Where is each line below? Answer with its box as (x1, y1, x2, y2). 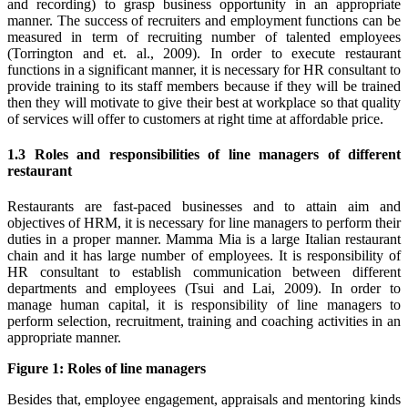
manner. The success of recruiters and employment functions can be (7, 12, 401, 28)
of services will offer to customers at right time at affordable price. (7, 110, 383, 127)
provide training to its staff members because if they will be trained (7, 77, 401, 94)
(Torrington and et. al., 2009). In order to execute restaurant (7, 45, 401, 61)
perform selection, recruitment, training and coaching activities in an (7, 313, 401, 330)
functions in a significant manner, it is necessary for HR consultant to (7, 61, 401, 77)
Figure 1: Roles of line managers (7, 361, 206, 377)
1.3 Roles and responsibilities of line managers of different (7, 147, 401, 163)
